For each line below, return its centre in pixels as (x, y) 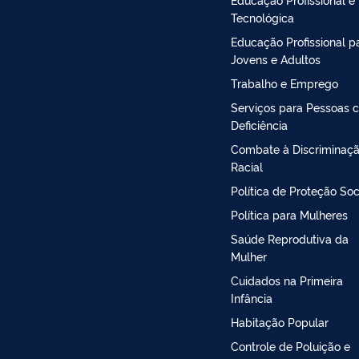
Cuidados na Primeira (287, 280)
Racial (247, 166)
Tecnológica (262, 17)
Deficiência (259, 124)
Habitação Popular (280, 321)
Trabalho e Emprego (284, 83)
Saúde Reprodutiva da (290, 238)
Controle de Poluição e (290, 345)
